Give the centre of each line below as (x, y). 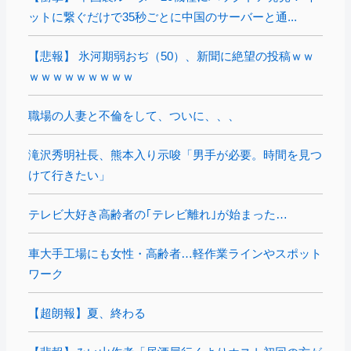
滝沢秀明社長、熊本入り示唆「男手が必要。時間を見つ (175, 154)
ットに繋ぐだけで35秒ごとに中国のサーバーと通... (163, 16)
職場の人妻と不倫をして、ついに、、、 (134, 115)
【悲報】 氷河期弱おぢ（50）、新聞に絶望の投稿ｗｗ (171, 56)
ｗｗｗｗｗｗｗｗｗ (81, 76)
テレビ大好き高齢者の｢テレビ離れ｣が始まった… (158, 214)
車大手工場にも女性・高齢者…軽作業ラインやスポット (175, 253)
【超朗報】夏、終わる (87, 313)
